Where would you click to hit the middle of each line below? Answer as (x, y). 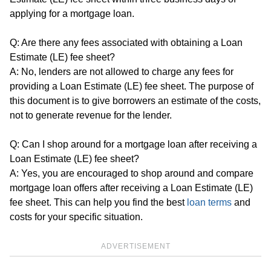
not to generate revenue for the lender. (91, 115)
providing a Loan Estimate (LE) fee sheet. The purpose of (132, 86)
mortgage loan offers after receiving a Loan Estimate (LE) (131, 188)
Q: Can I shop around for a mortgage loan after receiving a (133, 144)
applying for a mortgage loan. (72, 13)
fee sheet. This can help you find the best (98, 202)
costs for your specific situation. (76, 217)
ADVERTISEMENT (135, 246)
